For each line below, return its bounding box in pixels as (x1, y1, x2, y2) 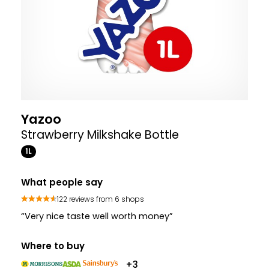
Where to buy (21, 240, 85, 253)
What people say (21, 176, 103, 189)
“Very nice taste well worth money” (21, 210, 173, 223)
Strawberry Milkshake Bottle (21, 127, 179, 144)
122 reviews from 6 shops (57, 194, 144, 204)
